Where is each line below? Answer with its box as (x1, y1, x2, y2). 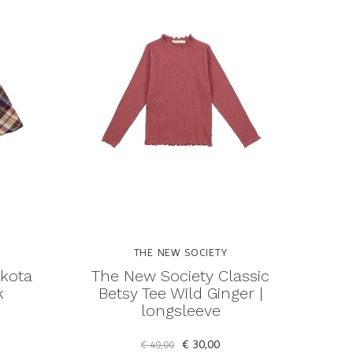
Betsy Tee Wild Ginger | (98, 284, 263, 303)
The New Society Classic (91, 266, 269, 285)
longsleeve (140, 301, 221, 320)
